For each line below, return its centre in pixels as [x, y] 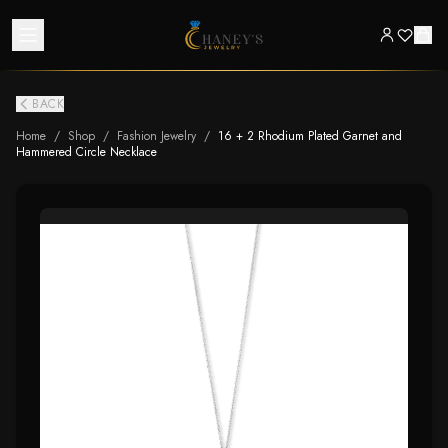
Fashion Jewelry [156, 136]
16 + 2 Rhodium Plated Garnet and [310, 136]
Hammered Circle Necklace [86, 152]
